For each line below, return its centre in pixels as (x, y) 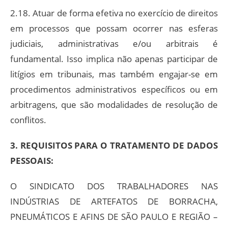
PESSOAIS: (32, 160)
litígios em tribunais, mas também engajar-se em (114, 74)
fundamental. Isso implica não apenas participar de (114, 59)
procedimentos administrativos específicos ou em (114, 89)
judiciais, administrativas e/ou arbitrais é (114, 43)
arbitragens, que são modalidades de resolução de (114, 104)
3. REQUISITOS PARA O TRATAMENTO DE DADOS (114, 145)
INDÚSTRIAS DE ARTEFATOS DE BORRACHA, (114, 201)
